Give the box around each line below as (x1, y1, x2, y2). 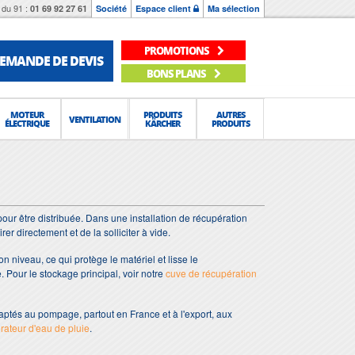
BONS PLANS (147, 65, 208, 81)
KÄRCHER (145, 117, 181, 129)
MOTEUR (10, 109, 44, 120)
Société (96, 2, 127, 14)
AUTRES (216, 109, 245, 120)
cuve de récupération (166, 266, 257, 280)
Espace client (136, 2, 193, 14)
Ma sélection (208, 2, 260, 14)
